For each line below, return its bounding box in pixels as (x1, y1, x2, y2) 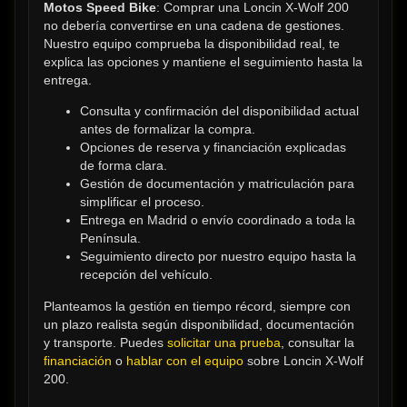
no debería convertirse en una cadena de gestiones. (44, 17, 344, 33)
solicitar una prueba (167, 334, 281, 350)
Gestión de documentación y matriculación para (80, 176, 354, 192)
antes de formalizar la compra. (80, 122, 255, 137)
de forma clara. (80, 158, 167, 174)
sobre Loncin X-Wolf (243, 352, 363, 368)
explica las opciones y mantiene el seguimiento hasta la (44, 54, 362, 69)
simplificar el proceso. (80, 194, 204, 210)
